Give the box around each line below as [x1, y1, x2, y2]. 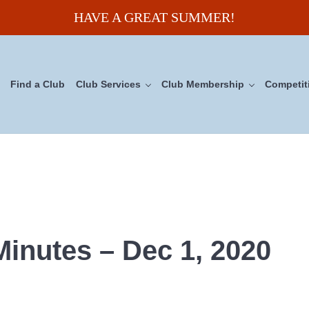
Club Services [76, 78, 141, 90]
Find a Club [10, 78, 65, 90]
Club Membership [161, 78, 244, 90]
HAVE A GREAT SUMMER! [74, 10, 235, 25]
